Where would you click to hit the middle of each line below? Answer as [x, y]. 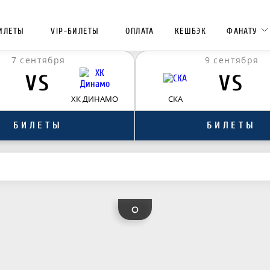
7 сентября [38, 60]
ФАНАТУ [242, 31]
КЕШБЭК [190, 31]
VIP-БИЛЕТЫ [75, 31]
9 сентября [232, 60]
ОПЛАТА [140, 31]
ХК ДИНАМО [95, 99]
